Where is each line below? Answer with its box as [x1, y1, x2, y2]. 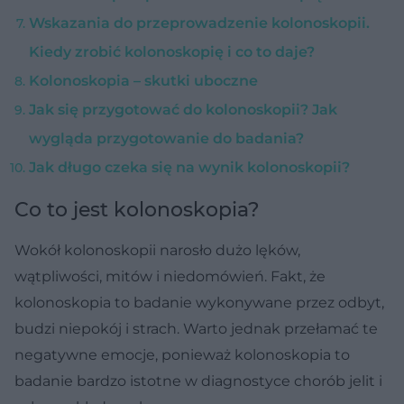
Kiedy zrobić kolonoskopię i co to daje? [29, 42, 315, 60]
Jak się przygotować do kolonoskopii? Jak [29, 100, 337, 118]
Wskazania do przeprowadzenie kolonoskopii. [29, 14, 370, 32]
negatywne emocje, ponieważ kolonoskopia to [14, 345, 350, 363]
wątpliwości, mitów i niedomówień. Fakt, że [14, 267, 326, 285]
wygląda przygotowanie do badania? [29, 129, 304, 147]
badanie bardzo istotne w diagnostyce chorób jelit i [14, 372, 382, 390]
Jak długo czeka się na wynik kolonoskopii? [29, 158, 350, 176]
